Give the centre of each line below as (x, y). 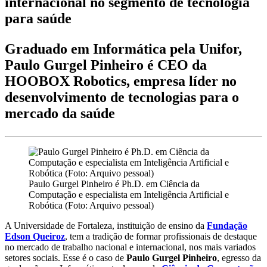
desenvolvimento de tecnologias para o (122, 97)
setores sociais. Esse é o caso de (66, 257)
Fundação (227, 225)
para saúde (38, 18)
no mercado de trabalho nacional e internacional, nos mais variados (130, 247)
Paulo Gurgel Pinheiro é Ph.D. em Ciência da (114, 184)
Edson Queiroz (35, 236)
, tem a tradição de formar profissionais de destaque (161, 236)
